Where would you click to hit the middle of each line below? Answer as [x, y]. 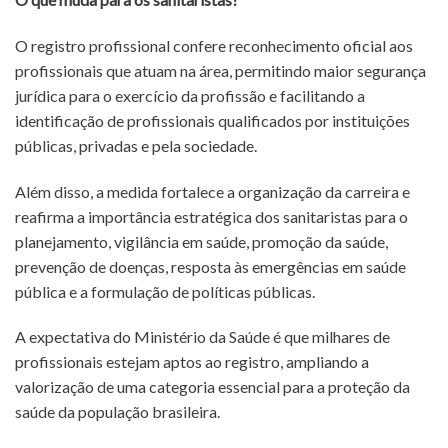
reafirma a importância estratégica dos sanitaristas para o [211, 216]
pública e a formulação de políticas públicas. [165, 291]
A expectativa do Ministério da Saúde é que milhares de [202, 337]
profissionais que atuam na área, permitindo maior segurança [220, 70]
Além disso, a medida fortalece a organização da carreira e [212, 191]
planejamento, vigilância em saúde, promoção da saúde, [201, 241]
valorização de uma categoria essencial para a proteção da [212, 387]
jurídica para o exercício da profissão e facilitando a [190, 95]
